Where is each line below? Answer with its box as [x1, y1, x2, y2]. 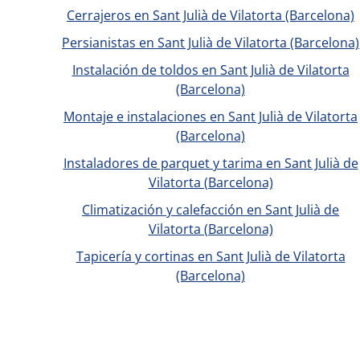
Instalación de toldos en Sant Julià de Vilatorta [72, 61, 350, 79]
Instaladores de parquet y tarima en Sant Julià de [63, 154, 358, 172]
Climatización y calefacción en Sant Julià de [82, 201, 339, 219]
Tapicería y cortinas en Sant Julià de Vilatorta [76, 247, 346, 265]
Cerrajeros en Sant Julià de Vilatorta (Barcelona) [67, 6, 354, 24]
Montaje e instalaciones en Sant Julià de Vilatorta [63, 108, 358, 125]
